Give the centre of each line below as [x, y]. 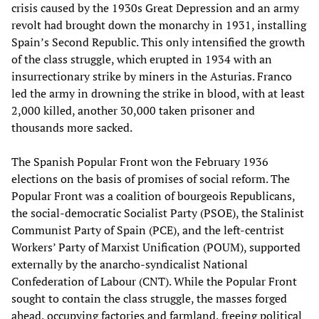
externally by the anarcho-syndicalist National [130, 264]
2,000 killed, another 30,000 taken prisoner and [133, 110]
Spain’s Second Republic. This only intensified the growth [158, 42]
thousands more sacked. [72, 127]
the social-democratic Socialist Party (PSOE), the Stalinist [158, 213]
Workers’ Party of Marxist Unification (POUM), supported [156, 247]
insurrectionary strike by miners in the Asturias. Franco [152, 76]
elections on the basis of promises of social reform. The [151, 178]
